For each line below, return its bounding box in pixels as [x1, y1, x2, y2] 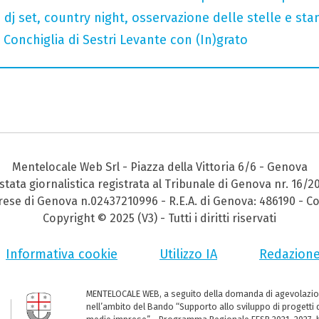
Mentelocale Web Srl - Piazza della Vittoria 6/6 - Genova [11, 160, 308, 174]
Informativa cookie [6, 246, 117, 263]
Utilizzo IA [159, 246, 217, 263]
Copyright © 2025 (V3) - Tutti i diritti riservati [43, 211, 276, 226]
